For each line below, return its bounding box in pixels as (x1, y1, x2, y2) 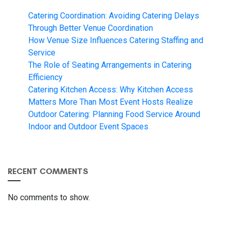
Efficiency (28, 72, 63, 82)
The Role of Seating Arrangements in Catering (28, 60, 191, 70)
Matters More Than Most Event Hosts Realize (28, 97, 193, 107)
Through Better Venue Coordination (28, 23, 153, 33)
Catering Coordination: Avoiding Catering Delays (28, 10, 199, 21)
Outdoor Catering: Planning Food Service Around (28, 109, 200, 119)
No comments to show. (8, 192, 90, 202)
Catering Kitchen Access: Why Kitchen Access (28, 84, 193, 94)
